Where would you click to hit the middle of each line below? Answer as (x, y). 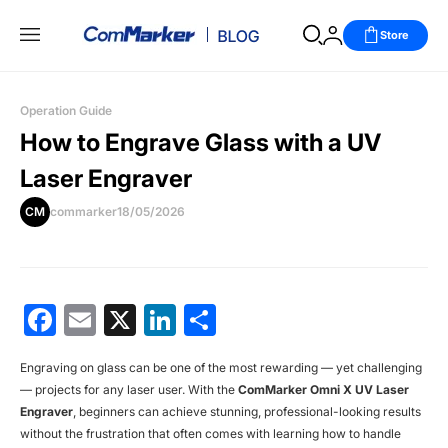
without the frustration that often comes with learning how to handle (210, 433)
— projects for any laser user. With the (129, 389)
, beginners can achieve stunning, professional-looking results (247, 411)
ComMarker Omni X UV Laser (323, 389)
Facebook (125, 319)
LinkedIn (234, 319)
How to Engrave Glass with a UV (200, 142)
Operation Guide (66, 110)
